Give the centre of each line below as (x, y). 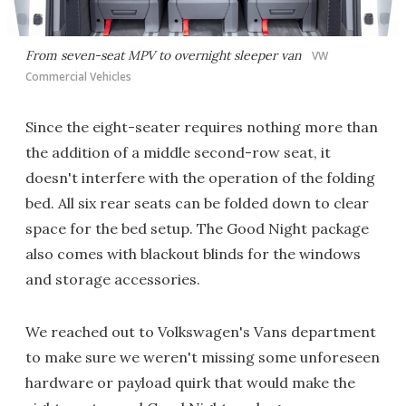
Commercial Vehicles (78, 76)
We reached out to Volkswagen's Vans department (201, 331)
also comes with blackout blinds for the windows (193, 253)
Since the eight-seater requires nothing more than (202, 126)
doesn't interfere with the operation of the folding (200, 177)
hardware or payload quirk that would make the (190, 382)
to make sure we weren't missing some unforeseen (203, 357)
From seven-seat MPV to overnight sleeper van (165, 55)
